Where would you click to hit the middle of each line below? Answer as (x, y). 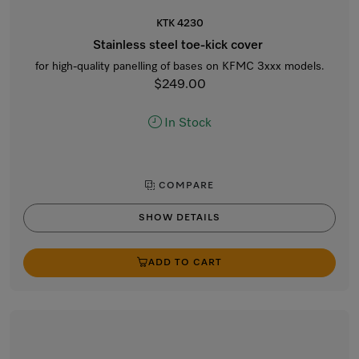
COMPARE (185, 186)
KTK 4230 (179, 24)
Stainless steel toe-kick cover (179, 46)
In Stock (188, 123)
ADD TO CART (185, 263)
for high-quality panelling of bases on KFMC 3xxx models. (179, 67)
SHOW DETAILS (179, 218)
